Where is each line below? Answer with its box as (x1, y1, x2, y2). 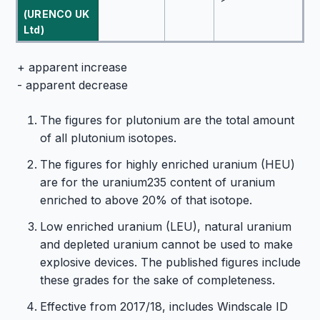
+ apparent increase (17, 60, 127, 74)
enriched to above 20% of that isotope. (40, 193, 252, 207)
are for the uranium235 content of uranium (40, 175, 275, 189)
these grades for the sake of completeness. (40, 273, 275, 287)
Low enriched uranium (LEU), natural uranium (40, 219, 291, 234)
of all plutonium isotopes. (40, 131, 176, 145)
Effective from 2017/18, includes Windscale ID (40, 299, 288, 314)
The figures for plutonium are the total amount (40, 113, 294, 127)
